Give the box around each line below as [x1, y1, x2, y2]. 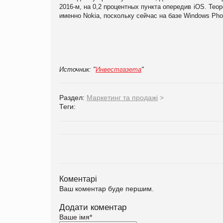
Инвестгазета [96, 65, 141, 73]
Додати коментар [59, 202, 126, 212]
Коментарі [59, 174, 97, 183]
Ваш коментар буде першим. [59, 184, 154, 193]
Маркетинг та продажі [87, 93, 158, 102]
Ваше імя [59, 213, 90, 221]
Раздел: [59, 93, 87, 102]
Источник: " [59, 65, 96, 73]
